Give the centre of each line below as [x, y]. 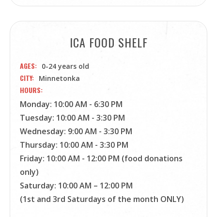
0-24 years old [65, 66]
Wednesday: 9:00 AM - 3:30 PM [76, 131]
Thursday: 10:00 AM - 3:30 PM [74, 145]
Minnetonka [59, 78]
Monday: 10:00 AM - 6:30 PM [71, 104]
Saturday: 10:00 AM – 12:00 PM [76, 186]
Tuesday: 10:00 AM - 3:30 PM [72, 118]
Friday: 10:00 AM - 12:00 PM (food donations [101, 158]
